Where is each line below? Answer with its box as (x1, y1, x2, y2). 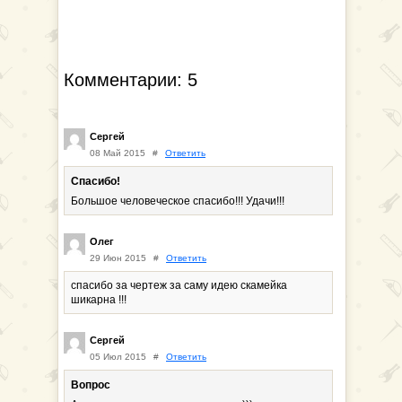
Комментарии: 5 (64, 70, 197, 90)
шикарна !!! (71, 293, 127, 306)
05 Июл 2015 (90, 352, 146, 362)
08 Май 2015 (90, 148, 145, 158)
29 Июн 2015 (90, 253, 146, 263)
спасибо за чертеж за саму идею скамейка (71, 279, 287, 292)
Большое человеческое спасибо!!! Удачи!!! (71, 195, 284, 207)
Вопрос (71, 379, 110, 391)
